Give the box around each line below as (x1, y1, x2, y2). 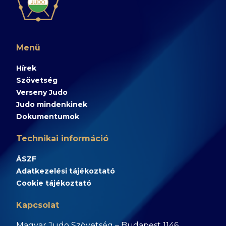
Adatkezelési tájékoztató (16, 166, 115, 176)
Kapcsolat (16, 200, 59, 210)
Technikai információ (16, 134, 108, 143)
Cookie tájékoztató (16, 179, 91, 188)
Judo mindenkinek (16, 100, 87, 109)
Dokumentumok (16, 112, 79, 121)
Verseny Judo (16, 88, 68, 97)
